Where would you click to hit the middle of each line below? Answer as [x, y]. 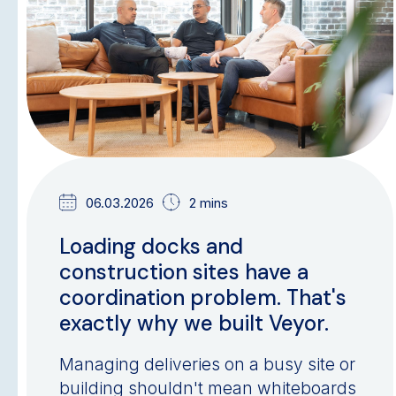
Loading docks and [152, 247]
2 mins [209, 202]
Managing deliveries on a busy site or [208, 365]
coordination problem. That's [203, 298]
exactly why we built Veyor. [194, 324]
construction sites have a [184, 272]
